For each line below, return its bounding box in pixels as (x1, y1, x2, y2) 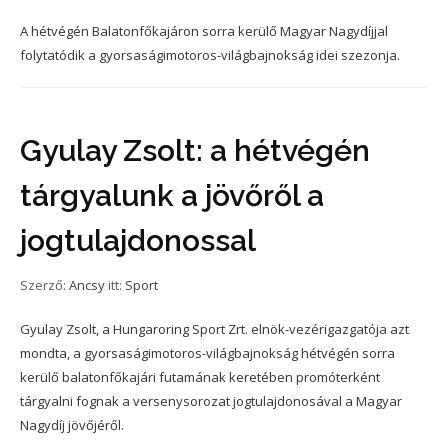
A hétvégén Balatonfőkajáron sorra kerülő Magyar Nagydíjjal (20, 22, 388, 40)
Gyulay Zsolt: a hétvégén (20, 133, 370, 168)
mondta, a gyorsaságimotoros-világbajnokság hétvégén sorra (20, 344, 395, 362)
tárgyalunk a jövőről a (20, 178, 324, 213)
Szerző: (20, 276, 69, 294)
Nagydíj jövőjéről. (20, 416, 124, 434)
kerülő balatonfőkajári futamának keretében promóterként (20, 368, 380, 386)
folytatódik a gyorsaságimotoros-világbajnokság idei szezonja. (20, 46, 400, 64)
